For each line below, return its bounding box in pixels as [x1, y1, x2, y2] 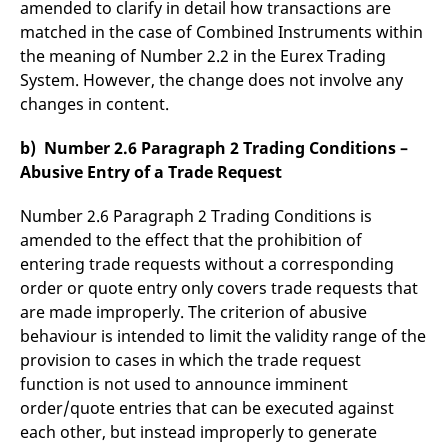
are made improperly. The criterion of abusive [20, 301, 367, 323]
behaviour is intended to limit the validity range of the [20, 325, 426, 347]
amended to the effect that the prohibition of [20, 229, 362, 251]
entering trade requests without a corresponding [20, 253, 394, 275]
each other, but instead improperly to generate [20, 421, 377, 443]
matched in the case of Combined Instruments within [20, 21, 423, 43]
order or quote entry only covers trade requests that [20, 277, 418, 299]
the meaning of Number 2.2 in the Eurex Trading [20, 45, 386, 67]
